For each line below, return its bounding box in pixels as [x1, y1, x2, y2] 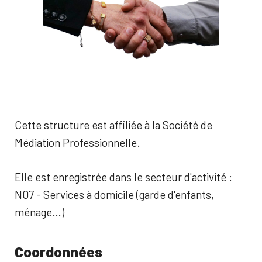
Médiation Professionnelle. [15, 136, 140, 149]
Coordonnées [15, 243, 102, 260]
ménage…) [15, 205, 64, 219]
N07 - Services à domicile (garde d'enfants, [15, 187, 214, 201]
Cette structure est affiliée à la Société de [15, 118, 212, 132]
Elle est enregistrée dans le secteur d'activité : [15, 170, 232, 184]
